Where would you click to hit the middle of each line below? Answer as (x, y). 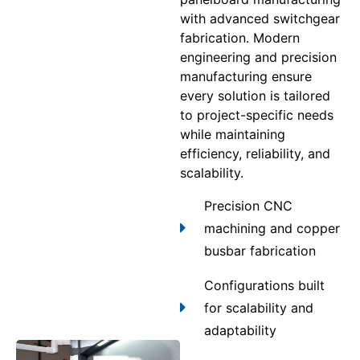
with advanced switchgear (260, 19)
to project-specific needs (257, 115)
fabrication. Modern (240, 38)
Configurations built (264, 285)
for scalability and (259, 307)
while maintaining (233, 135)
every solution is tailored (255, 96)
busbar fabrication (260, 250)
